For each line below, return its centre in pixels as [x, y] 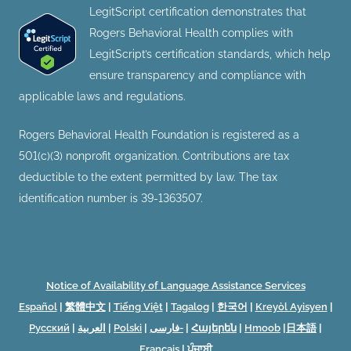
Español [38, 306]
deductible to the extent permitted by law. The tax [148, 177]
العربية [92, 327]
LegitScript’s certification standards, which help [210, 54]
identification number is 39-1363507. [111, 199]
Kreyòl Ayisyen [291, 306]
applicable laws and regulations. [102, 97]
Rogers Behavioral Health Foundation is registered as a [159, 135]
